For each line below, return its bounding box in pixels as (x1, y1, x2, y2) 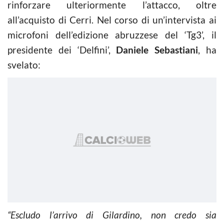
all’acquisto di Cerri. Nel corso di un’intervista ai (7, 13, 216, 25)
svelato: (7, 58, 40, 70)
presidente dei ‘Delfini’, (7, 43, 116, 55)
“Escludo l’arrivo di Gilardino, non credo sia (7, 208, 216, 220)
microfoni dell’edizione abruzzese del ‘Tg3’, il (7, 28, 216, 40)
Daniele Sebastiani (116, 43, 198, 55)
